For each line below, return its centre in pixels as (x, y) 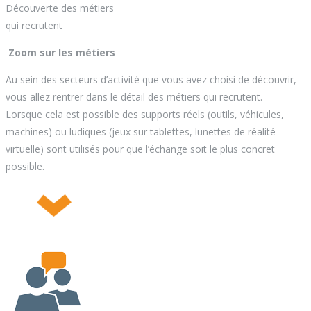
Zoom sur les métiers (60, 53)
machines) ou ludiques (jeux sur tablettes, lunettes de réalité (141, 132)
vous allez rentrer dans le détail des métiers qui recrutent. (134, 97)
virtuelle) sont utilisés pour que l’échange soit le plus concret (140, 149)
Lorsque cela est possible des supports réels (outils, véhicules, (145, 115)
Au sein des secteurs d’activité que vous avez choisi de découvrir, (151, 80)
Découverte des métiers (60, 8)
